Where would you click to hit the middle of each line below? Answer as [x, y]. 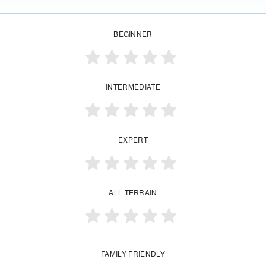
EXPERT [133, 140]
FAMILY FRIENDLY [133, 254]
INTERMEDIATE [133, 87]
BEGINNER [133, 34]
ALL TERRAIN [133, 192]
